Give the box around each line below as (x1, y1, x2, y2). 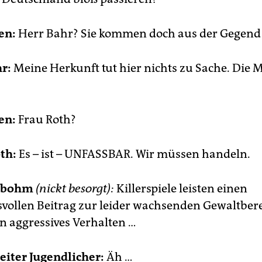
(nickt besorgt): (36, 181, 114, 195)
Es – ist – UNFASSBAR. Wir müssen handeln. (16, 147, 250, 161)
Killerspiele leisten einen (114, 181, 247, 195)
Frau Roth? (16, 112, 76, 126)
